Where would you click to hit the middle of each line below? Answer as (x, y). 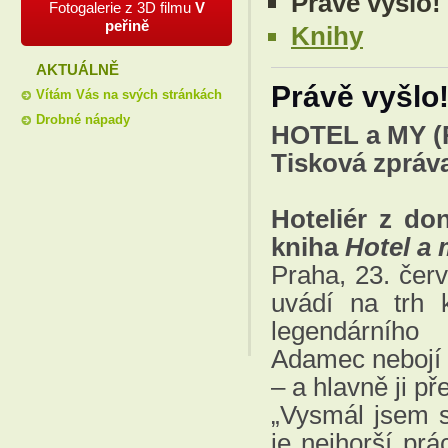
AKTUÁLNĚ (77, 69)
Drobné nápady (83, 119)
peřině (126, 25)
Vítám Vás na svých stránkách (129, 94)
